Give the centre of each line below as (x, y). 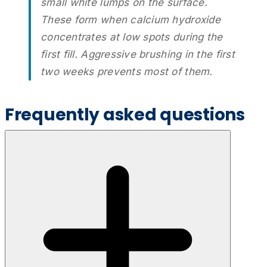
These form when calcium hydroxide (131, 19)
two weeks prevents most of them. (127, 71)
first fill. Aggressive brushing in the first (138, 54)
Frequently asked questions (125, 114)
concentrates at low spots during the (132, 37)
